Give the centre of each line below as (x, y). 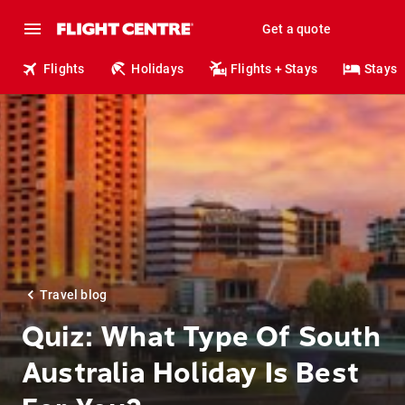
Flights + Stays (274, 69)
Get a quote (296, 29)
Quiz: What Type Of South (201, 336)
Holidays (158, 69)
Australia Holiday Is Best (191, 372)
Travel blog (74, 295)
